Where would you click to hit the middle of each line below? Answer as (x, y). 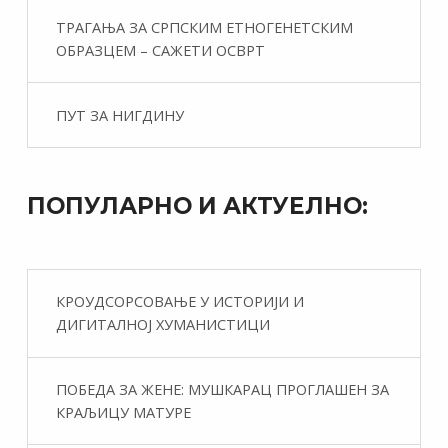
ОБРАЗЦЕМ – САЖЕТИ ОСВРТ (160, 49)
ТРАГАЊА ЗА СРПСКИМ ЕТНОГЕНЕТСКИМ (204, 26)
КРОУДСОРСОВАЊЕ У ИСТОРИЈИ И (179, 301)
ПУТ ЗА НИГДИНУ (119, 114)
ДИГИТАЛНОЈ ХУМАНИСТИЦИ (162, 324)
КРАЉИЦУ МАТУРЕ (123, 412)
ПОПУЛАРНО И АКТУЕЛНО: (197, 205)
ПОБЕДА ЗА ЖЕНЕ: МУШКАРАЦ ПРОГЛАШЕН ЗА (222, 389)
